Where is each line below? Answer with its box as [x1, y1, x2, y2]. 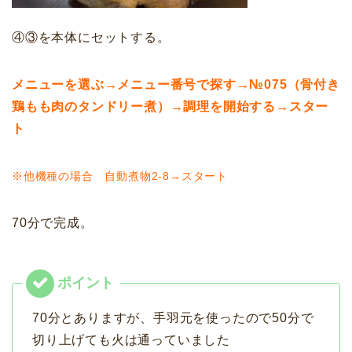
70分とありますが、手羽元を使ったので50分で [32, 310, 314, 324]
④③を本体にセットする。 [12, 30, 170, 44]
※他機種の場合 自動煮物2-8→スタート [12, 169, 228, 182]
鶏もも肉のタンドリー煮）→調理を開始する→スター [12, 99, 329, 113]
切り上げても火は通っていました [32, 332, 231, 346]
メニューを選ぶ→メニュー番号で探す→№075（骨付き [12, 77, 340, 91]
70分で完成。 [12, 215, 93, 229]
